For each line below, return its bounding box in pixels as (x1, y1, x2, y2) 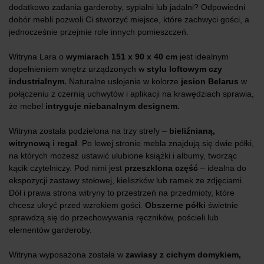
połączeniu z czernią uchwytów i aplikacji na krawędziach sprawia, (9, 89, 254, 99)
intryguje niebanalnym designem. (45, 101, 180, 111)
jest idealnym (177, 52, 229, 62)
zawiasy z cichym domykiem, (126, 250, 241, 260)
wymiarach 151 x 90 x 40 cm (66, 52, 177, 62)
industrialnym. (9, 77, 67, 87)
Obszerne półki (145, 200, 206, 210)
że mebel (9, 101, 45, 111)
